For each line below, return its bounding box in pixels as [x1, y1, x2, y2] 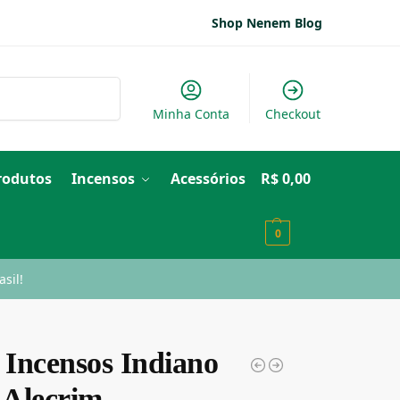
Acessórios [170, 169, 246, 188]
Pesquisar [62, 78, 115, 92]
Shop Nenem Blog [212, 14, 322, 31]
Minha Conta [153, 105, 230, 122]
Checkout [264, 105, 321, 122]
